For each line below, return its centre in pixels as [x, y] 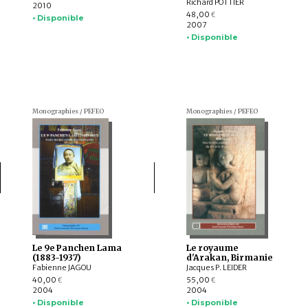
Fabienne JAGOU [62, 268]
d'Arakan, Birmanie [229, 258]
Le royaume [212, 248]
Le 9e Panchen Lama [77, 248]
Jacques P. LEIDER [216, 268]
